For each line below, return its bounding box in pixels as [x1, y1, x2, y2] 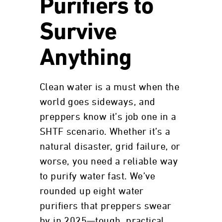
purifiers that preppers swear [40, 201, 171, 211]
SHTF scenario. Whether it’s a [40, 127, 170, 137]
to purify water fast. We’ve [40, 171, 156, 181]
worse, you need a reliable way [40, 157, 178, 166]
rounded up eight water [40, 186, 144, 196]
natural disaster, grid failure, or [40, 142, 180, 152]
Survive [40, 21, 116, 45]
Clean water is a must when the [40, 82, 179, 92]
